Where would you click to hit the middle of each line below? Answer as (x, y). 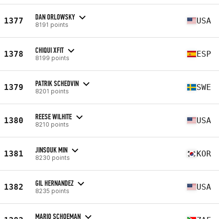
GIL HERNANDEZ (54, 183)
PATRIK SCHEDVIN (57, 83)
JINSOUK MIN (51, 150)
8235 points (52, 191)
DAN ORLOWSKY (55, 17)
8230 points (53, 157)
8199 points (52, 58)
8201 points (52, 91)
